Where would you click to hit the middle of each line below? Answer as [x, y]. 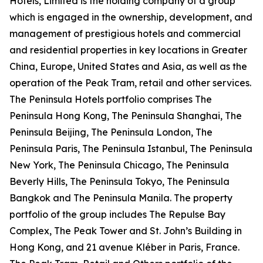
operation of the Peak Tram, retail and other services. [130, 83]
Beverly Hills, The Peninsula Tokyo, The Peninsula [119, 181]
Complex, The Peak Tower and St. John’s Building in [126, 231]
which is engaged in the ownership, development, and [131, 17]
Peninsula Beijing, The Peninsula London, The [111, 132]
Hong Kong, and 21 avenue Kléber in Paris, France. [124, 247]
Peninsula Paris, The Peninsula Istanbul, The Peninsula [131, 149]
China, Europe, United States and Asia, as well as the [128, 66]
